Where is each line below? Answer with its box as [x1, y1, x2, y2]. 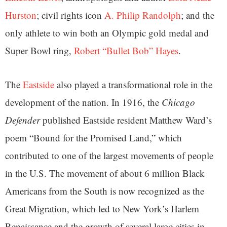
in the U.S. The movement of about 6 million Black [5, 167, 205, 180]
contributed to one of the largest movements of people [5, 149, 213, 162]
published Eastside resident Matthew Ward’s [43, 113, 212, 127]
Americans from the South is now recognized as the [5, 184, 204, 198]
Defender [5, 113, 43, 127]
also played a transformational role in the [54, 78, 212, 91]
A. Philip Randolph [104, 9, 181, 22]
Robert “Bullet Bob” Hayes [74, 44, 178, 57]
